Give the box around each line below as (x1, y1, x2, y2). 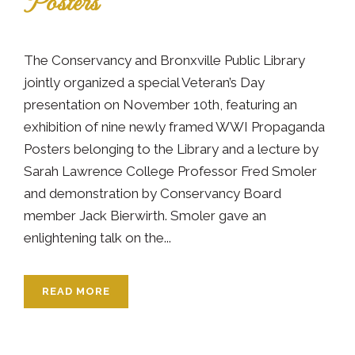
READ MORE (42, 284, 110, 297)
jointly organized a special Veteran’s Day (24, 74, 265, 90)
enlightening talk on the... (24, 229, 171, 246)
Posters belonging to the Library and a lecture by (24, 140, 319, 157)
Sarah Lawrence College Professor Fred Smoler (24, 162, 317, 179)
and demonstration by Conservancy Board (24, 185, 281, 201)
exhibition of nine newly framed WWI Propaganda (24, 118, 325, 135)
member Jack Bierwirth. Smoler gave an (24, 207, 266, 223)
